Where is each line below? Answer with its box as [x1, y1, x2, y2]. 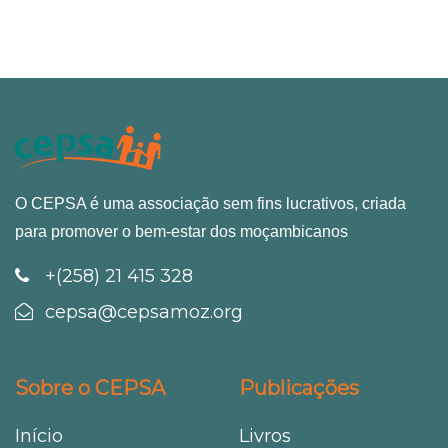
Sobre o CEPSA [15, 376, 165, 401]
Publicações [239, 376, 359, 401]
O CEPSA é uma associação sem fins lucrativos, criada [15, 195, 406, 213]
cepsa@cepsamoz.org [40, 301, 243, 324]
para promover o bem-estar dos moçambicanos [15, 223, 348, 241]
